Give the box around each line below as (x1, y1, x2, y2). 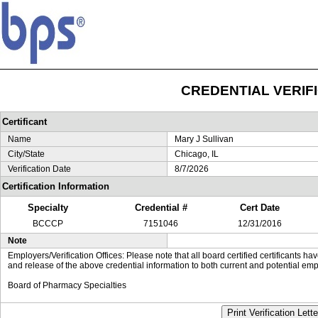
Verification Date (8, 164, 71, 174)
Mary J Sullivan (175, 134, 234, 144)
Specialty (27, 202, 68, 213)
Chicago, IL (175, 149, 219, 159)
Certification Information (2, 181, 109, 192)
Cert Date (240, 202, 280, 213)
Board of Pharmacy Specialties (8, 280, 126, 290)
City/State (8, 149, 45, 159)
